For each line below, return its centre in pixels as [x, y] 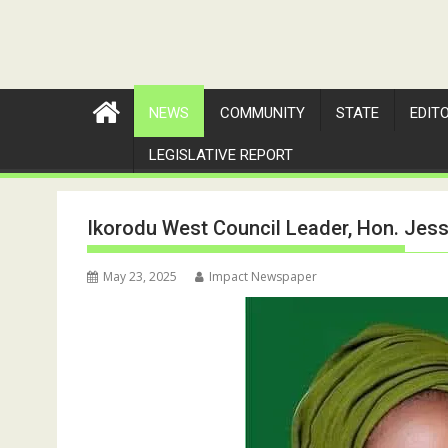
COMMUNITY [262, 112]
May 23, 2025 [140, 276]
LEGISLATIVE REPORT [221, 154]
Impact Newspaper [263, 276]
